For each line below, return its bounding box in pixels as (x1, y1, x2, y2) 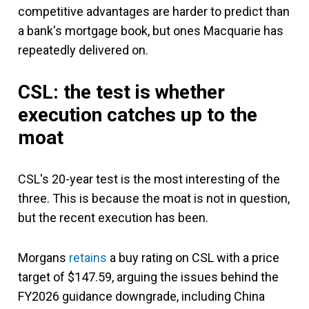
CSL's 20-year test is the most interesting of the (18, 171, 280, 186)
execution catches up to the (18, 103, 257, 126)
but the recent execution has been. (18, 210, 208, 225)
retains (69, 250, 107, 265)
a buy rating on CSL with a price (107, 250, 279, 265)
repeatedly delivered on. (18, 42, 148, 57)
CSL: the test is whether (18, 80, 225, 103)
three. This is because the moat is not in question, (18, 190, 290, 206)
